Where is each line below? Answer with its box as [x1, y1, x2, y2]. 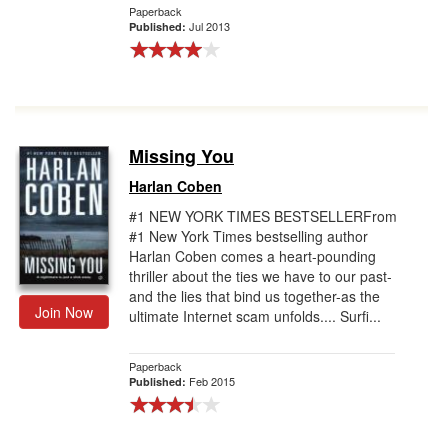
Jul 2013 [189, 18, 230, 34]
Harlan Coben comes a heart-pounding [129, 246, 376, 266]
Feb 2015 [189, 373, 235, 389]
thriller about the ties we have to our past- [129, 266, 392, 286]
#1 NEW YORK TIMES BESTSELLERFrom [129, 206, 397, 226]
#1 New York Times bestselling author [129, 226, 368, 246]
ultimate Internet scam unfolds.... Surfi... [129, 306, 381, 326]
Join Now [35, 302, 93, 322]
